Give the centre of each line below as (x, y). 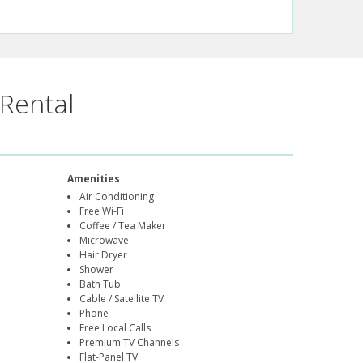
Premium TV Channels (130, 343)
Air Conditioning (117, 197)
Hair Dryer (104, 255)
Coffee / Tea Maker (123, 226)
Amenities (94, 179)
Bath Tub (100, 284)
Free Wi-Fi (102, 211)
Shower (97, 270)
